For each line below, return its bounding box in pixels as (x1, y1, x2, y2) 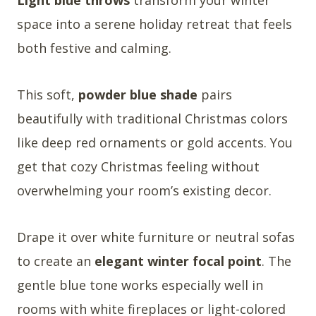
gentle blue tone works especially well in (17, 276, 263, 293)
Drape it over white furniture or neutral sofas (17, 228, 295, 245)
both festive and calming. (17, 39, 171, 56)
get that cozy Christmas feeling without (17, 157, 260, 175)
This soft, (17, 85, 78, 103)
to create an (17, 252, 95, 269)
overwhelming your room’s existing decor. (17, 181, 272, 199)
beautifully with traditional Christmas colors (17, 109, 288, 127)
